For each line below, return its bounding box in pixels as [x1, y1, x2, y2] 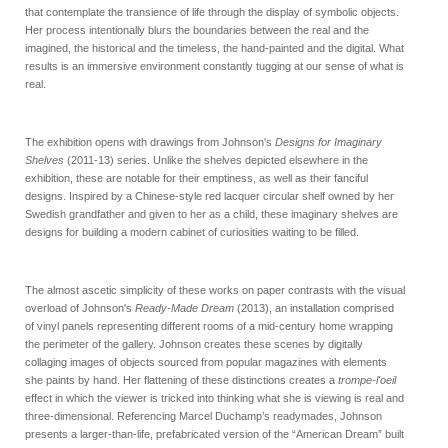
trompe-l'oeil [338, 374, 396, 386]
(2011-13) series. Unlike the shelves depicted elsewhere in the [64, 154, 368, 166]
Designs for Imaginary [275, 136, 382, 148]
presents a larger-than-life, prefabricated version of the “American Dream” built [25, 428, 404, 440]
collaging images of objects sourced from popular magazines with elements [25, 356, 387, 368]
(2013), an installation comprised [234, 302, 394, 314]
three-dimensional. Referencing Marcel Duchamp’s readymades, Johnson [25, 410, 382, 422]
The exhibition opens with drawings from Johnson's [25, 136, 275, 148]
